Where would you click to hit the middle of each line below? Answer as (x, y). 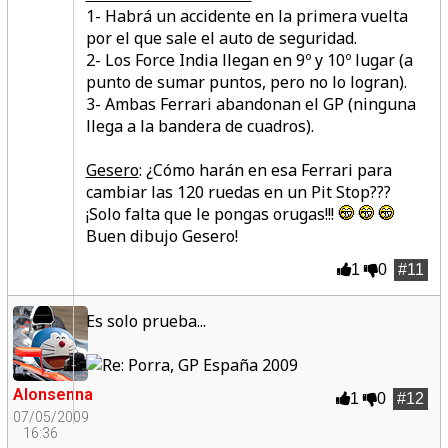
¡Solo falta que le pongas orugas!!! (211, 214)
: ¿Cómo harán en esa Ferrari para (265, 170)
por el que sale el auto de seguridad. (221, 38)
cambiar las (131, 192)
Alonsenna (52, 394)
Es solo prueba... (145, 321)
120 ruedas (218, 192)
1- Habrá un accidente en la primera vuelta (246, 16)
